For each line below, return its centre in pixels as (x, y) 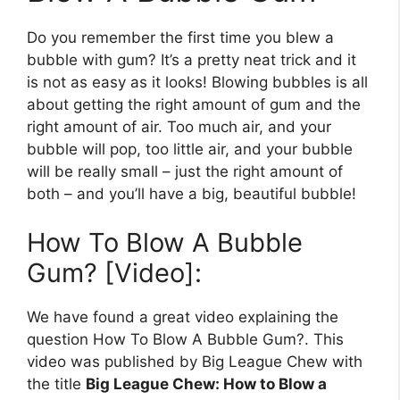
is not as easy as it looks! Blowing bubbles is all (197, 82)
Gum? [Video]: (114, 273)
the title (56, 384)
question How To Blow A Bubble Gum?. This (185, 340)
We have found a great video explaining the (183, 317)
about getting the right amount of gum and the (194, 104)
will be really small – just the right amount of (185, 171)
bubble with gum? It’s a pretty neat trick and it (192, 59)
